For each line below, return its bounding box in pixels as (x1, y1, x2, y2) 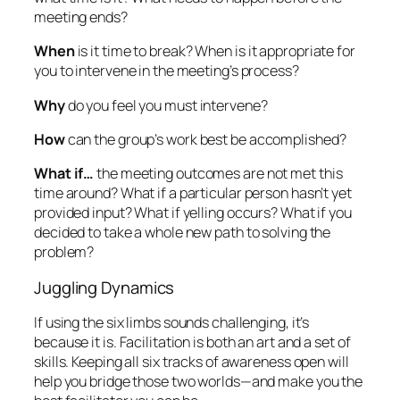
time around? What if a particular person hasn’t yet (34, 183, 352, 203)
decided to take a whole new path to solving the (34, 222, 331, 242)
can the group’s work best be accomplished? (64, 129, 346, 149)
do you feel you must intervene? (64, 95, 268, 115)
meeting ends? (34, 7, 128, 27)
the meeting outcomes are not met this (94, 163, 343, 183)
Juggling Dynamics (34, 275, 175, 299)
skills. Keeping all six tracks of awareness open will (34, 352, 349, 371)
